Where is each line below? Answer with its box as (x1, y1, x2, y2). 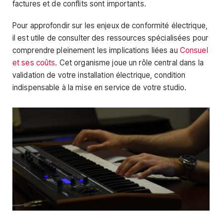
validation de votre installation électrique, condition (12, 70, 186, 80)
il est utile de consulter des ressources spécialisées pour (12, 33, 209, 43)
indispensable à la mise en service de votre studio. (12, 82, 187, 92)
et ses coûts (12, 57, 55, 67)
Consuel (179, 45, 208, 55)
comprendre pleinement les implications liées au (12, 45, 180, 55)
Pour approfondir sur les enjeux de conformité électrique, (12, 20, 208, 30)
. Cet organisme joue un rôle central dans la (55, 57, 204, 67)
